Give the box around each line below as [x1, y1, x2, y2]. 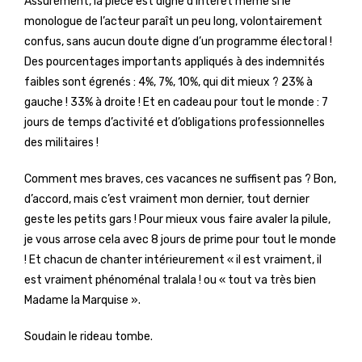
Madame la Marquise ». [24, 293, 141, 307]
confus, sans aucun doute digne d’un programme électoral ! [24, 35, 332, 48]
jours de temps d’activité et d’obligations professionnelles [24, 116, 325, 129]
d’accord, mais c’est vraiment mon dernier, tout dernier [24, 192, 309, 206]
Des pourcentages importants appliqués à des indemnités [24, 55, 325, 69]
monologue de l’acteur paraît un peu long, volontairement [24, 15, 322, 28]
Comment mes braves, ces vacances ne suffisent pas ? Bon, [24, 172, 336, 186]
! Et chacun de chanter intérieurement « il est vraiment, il [24, 253, 322, 267]
